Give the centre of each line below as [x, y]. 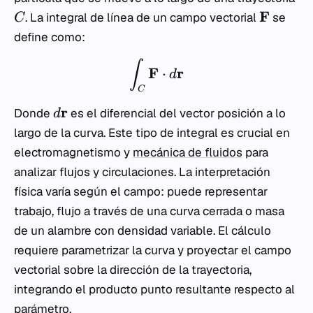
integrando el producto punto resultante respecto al [154, 290]
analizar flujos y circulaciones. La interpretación [142, 172]
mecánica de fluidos [188, 153]
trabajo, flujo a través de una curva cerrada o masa [149, 211]
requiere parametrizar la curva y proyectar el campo [153, 250]
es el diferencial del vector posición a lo [177, 114]
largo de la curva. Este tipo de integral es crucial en [152, 133]
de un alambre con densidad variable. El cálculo [143, 231]
